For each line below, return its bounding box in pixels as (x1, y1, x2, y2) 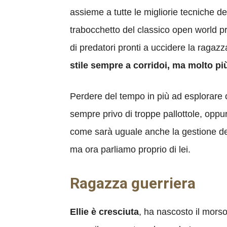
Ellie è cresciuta (70, 207, 139, 217)
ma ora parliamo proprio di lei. (70, 144, 191, 155)
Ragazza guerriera (70, 174, 196, 192)
